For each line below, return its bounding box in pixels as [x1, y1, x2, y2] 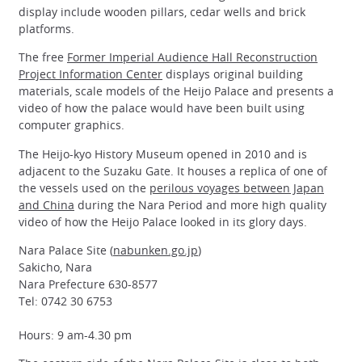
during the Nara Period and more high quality [74, 196, 326, 213]
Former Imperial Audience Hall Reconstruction [67, 49, 318, 65]
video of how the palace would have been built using [19, 100, 305, 116]
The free [19, 49, 67, 65]
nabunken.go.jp [113, 242, 198, 258]
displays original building [162, 66, 303, 82]
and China [19, 196, 74, 213]
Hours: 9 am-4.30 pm [19, 326, 132, 343]
